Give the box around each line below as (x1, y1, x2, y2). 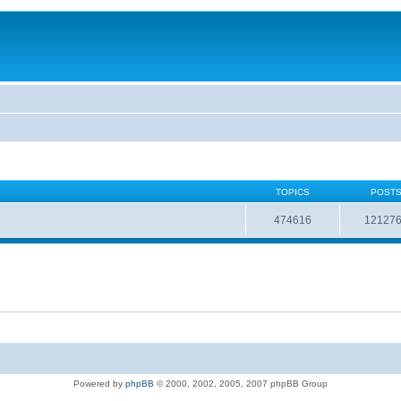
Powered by (73, 378, 125, 388)
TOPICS (275, 186, 310, 197)
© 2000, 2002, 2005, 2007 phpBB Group (154, 378, 328, 388)
